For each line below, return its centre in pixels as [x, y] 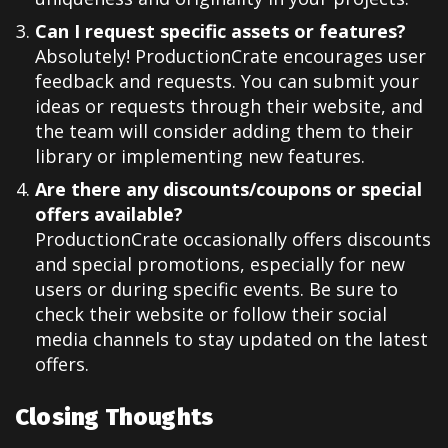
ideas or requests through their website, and [229, 106]
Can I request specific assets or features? [220, 31]
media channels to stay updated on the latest [231, 339]
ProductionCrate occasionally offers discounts [233, 239]
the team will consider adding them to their [224, 131]
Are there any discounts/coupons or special [228, 189]
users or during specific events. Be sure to [216, 289]
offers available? [109, 214]
